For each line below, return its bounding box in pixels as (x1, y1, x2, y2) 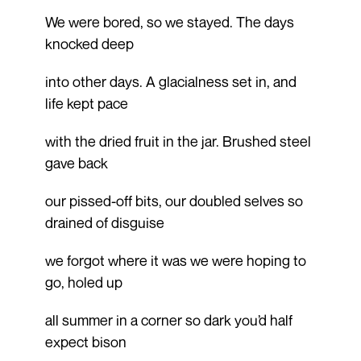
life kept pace (44, 93, 128, 112)
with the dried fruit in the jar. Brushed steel (44, 131, 311, 150)
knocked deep (44, 34, 134, 52)
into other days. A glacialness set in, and (44, 72, 297, 90)
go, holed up (44, 272, 122, 291)
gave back (44, 153, 108, 172)
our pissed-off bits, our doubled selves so (44, 191, 303, 210)
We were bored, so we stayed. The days (44, 12, 294, 31)
